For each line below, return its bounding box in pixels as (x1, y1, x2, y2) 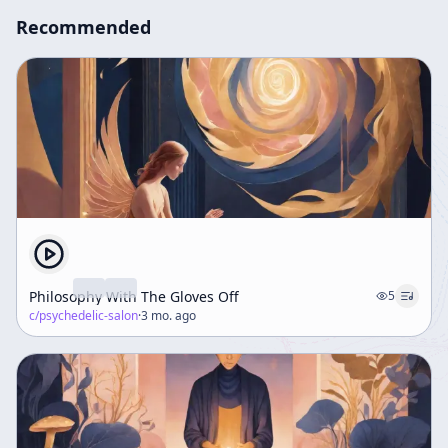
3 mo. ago (141, 307, 196, 324)
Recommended (16, 15, 151, 39)
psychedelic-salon (39, 307, 138, 324)
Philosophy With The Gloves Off (29, 286, 239, 306)
